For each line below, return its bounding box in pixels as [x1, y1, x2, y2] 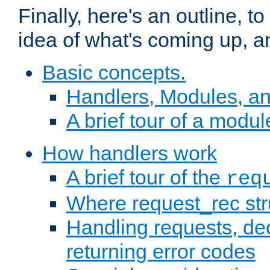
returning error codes [66, 240, 256, 263]
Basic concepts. [42, 61, 186, 84]
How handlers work [42, 142, 217, 165]
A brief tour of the [66, 166, 226, 189]
